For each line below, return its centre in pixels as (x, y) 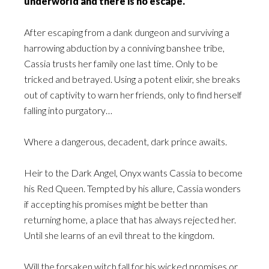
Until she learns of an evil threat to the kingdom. (119, 235)
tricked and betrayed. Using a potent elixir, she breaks (132, 79)
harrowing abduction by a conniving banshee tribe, (124, 48)
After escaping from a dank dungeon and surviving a (127, 32)
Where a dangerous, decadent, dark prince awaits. (125, 141)
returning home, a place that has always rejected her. (130, 219)
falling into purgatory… (68, 110)
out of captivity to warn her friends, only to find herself (133, 95)
